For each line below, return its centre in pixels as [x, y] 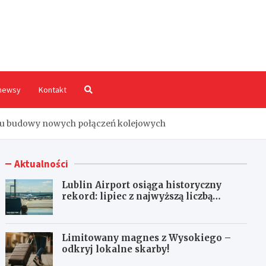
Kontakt [52, 89]
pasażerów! [88, 207]
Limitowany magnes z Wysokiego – [147, 237]
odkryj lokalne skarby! [116, 249]
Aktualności [42, 164]
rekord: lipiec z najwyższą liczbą [137, 196]
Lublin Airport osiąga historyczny [142, 185]
